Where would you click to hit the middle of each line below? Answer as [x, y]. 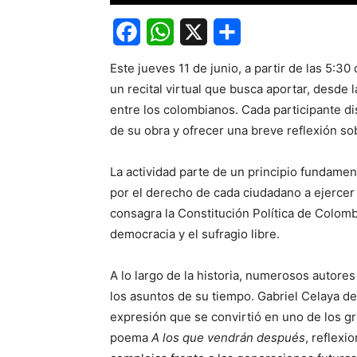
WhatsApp [178, 59]
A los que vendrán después [228, 337]
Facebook [143, 59]
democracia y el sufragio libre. [195, 234]
